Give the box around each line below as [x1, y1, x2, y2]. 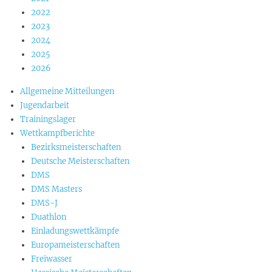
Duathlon [31, 212, 66, 222]
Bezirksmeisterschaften [31, 142, 121, 152]
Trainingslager [20, 114, 76, 124]
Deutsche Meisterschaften [31, 156, 129, 166]
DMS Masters [31, 184, 82, 194]
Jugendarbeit [20, 100, 69, 110]
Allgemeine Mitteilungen [20, 86, 114, 97]
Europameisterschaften [31, 240, 120, 250]
